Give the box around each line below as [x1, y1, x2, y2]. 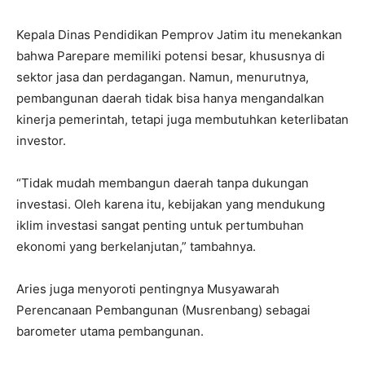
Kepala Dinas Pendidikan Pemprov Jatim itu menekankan [16, 26, 342, 42]
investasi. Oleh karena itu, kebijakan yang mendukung [16, 196, 325, 212]
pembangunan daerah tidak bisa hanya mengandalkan [16, 90, 324, 106]
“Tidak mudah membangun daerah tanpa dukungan [16, 174, 309, 191]
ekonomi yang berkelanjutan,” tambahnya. [16, 238, 256, 254]
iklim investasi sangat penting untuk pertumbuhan [16, 217, 304, 233]
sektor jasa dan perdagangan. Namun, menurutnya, [16, 68, 309, 85]
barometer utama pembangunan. [16, 323, 204, 339]
